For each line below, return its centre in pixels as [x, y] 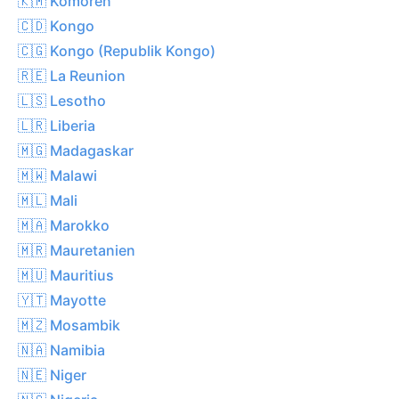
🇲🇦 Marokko [64, 225]
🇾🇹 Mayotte [62, 300]
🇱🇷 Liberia [57, 125]
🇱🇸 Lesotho [62, 100]
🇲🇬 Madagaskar [76, 150]
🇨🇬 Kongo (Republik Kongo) [117, 50]
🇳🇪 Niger [52, 375]
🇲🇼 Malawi [57, 175]
